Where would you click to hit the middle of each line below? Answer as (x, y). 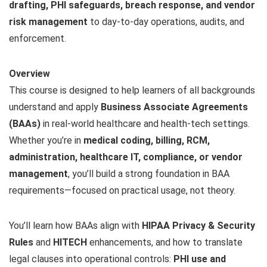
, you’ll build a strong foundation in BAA (149, 174)
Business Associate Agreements (174, 107)
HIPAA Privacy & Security (198, 226)
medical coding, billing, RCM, (147, 140)
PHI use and (200, 259)
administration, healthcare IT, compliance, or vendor (126, 157)
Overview (30, 74)
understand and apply (55, 107)
